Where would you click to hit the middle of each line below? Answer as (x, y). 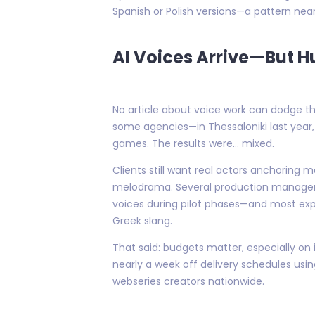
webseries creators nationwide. (188, 281)
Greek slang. (142, 220)
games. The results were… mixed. (193, 143)
